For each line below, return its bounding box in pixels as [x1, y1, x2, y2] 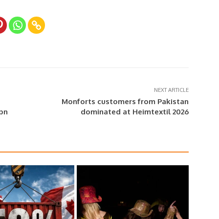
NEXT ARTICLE [153, 87, 189, 94]
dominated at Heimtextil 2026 [80, 107, 189, 117]
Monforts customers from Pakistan [61, 97, 189, 107]
